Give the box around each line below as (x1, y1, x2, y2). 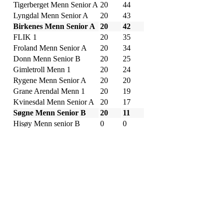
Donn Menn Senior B (13, 54, 81, 63)
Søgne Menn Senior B (13, 108, 86, 117)
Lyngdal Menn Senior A (13, 11, 88, 20)
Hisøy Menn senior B (13, 119, 80, 128)
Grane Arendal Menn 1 (13, 86, 85, 95)
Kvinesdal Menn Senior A (13, 97, 94, 106)
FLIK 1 (13, 32, 37, 41)
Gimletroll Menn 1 (13, 65, 71, 74)
